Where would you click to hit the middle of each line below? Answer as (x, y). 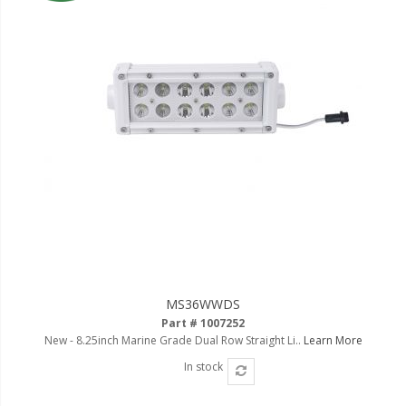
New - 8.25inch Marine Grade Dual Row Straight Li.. (174, 340)
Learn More (333, 340)
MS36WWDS (203, 304)
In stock (203, 366)
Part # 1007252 (203, 323)
